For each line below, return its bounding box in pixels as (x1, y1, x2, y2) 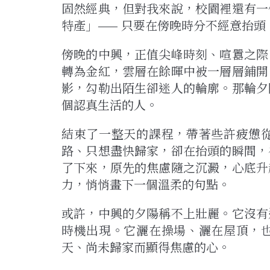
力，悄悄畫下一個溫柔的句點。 (61, 175, 230, 193)
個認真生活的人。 (61, 96, 158, 113)
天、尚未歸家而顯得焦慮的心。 (61, 238, 230, 256)
